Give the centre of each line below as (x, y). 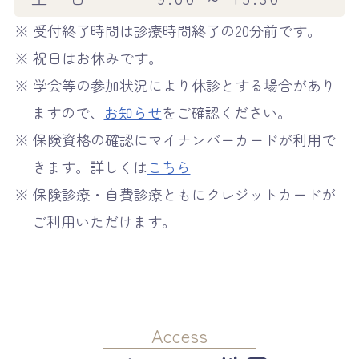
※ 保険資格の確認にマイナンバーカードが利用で (175, 139)
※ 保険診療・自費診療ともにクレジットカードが (175, 194)
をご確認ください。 (226, 112)
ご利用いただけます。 (104, 221)
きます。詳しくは (89, 166)
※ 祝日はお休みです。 (88, 57)
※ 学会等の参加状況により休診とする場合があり (175, 85)
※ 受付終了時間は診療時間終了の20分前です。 (167, 30)
